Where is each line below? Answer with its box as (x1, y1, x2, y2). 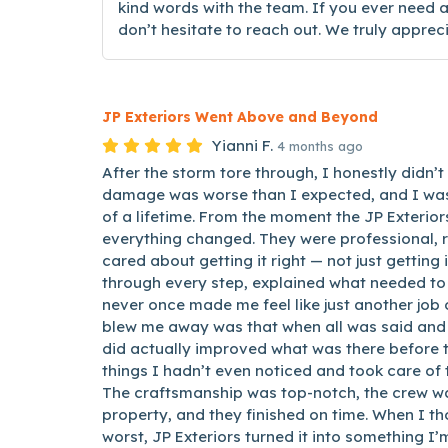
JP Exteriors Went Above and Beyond (102, 108, 378, 126)
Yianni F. (212, 136, 273, 155)
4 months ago (277, 138, 363, 154)
